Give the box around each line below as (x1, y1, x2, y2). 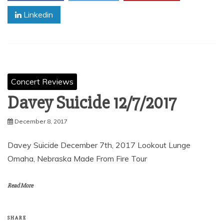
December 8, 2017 (14, 117, 67, 125)
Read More (7, 182, 33, 189)
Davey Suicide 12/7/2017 (7, 92, 176, 114)
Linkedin (21, 9, 53, 19)
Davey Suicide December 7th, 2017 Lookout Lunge (7, 140, 190, 150)
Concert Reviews (11, 76, 73, 86)
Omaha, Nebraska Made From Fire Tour (7, 153, 147, 163)
